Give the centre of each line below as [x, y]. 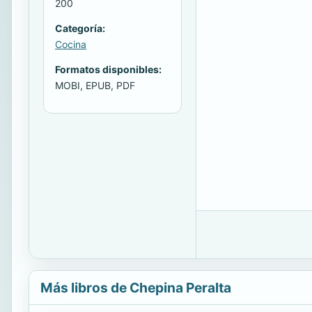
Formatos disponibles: [108, 70]
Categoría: [80, 29]
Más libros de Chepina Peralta [136, 288]
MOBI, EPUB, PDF [95, 86]
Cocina [71, 45]
